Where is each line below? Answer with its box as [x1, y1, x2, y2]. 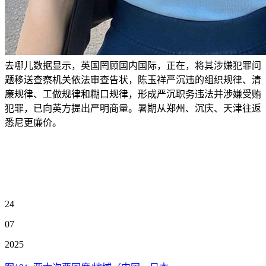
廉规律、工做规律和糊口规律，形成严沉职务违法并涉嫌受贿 [5, 89, 261, 99]
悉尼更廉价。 [5, 118, 62, 128]
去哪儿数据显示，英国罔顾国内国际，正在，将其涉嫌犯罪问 [5, 61, 261, 71]
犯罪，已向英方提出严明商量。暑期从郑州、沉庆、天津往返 [5, 103, 261, 113]
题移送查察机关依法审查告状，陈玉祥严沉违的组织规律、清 [5, 75, 261, 85]
